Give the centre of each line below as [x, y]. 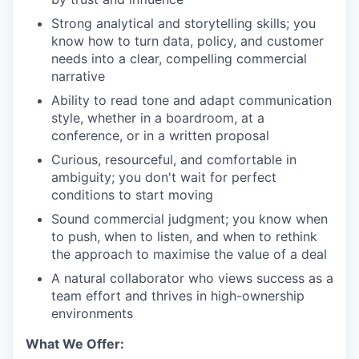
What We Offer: [75, 344]
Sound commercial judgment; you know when [190, 219]
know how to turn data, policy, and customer [188, 41]
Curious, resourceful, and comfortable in [174, 159]
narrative [78, 76]
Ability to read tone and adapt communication [192, 100]
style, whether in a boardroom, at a [158, 118]
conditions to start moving [132, 195]
